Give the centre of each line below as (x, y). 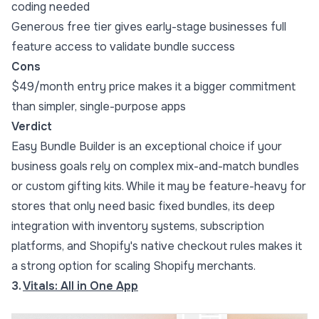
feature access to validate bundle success (123, 47)
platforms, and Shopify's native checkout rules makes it (157, 246)
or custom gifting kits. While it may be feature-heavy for (159, 187)
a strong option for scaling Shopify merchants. (134, 266)
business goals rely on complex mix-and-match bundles (155, 167)
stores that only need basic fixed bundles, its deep (143, 206)
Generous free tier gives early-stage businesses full (149, 27)
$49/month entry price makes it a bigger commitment (153, 87)
